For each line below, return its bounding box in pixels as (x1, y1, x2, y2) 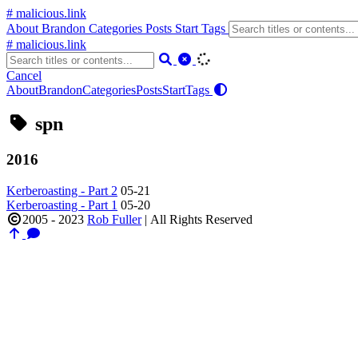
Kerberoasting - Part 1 (6, 197, 117, 212)
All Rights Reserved (150, 212, 253, 226)
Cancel (6, 69, 42, 82)
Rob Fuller (87, 212, 141, 226)
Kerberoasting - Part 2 (6, 183, 117, 197)
